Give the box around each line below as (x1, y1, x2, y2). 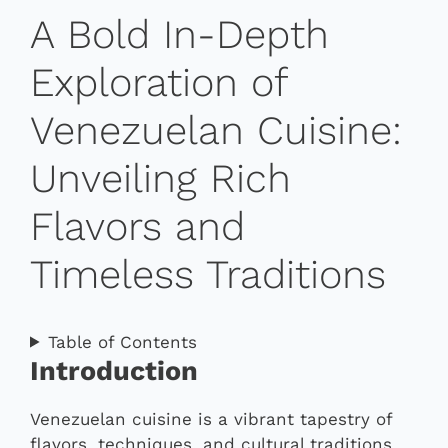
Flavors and (30, 203, 245, 250)
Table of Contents (48, 331, 198, 352)
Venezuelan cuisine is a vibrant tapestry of (30, 408, 392, 429)
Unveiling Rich (30, 155, 291, 202)
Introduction (30, 354, 198, 387)
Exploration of (30, 59, 287, 106)
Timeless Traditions (30, 251, 386, 298)
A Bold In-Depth (30, 11, 329, 58)
